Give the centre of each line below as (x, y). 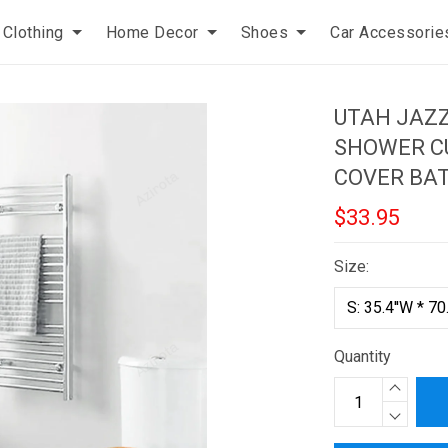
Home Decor (152, 32)
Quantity (363, 356)
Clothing (33, 32)
